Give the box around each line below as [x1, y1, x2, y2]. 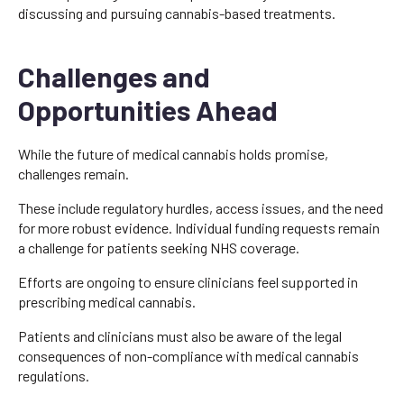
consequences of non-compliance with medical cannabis [18, 346, 359, 364]
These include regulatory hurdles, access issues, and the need [18, 198, 383, 216]
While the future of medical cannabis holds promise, [18, 144, 328, 162]
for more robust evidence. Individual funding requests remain [18, 218, 380, 236]
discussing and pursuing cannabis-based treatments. [18, 4, 335, 22]
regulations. [18, 366, 89, 384]
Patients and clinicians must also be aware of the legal [18, 326, 342, 344]
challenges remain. [18, 164, 129, 182]
